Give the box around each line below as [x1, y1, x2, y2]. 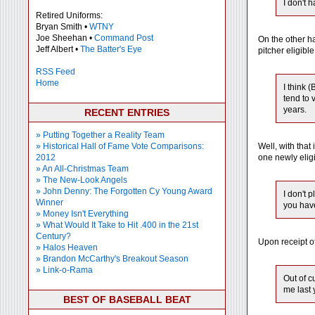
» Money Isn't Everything [36, 209, 129, 219]
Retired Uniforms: [36, 11, 103, 20]
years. [283, 105, 307, 115]
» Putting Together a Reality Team [36, 130, 165, 140]
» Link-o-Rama [36, 265, 93, 275]
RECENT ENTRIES [84, 107, 169, 118]
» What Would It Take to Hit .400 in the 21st [36, 220, 198, 230]
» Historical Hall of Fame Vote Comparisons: [36, 141, 204, 151]
